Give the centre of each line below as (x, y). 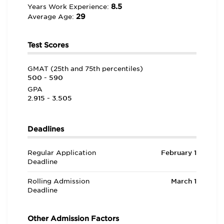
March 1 (183, 181)
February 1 (178, 153)
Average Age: (52, 17)
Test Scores (48, 45)
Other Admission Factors (73, 218)
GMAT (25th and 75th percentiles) (85, 69)
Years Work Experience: (69, 7)
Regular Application (62, 153)
